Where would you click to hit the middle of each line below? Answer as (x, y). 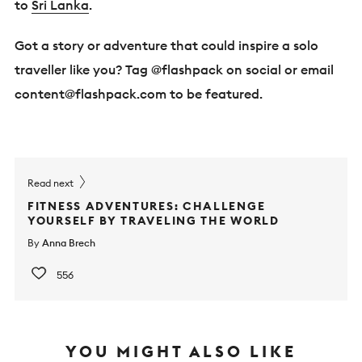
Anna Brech (69, 242)
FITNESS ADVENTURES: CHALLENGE (147, 206)
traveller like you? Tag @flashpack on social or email (174, 69)
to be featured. (215, 93)
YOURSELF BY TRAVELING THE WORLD (154, 220)
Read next (52, 183)
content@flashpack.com (90, 93)
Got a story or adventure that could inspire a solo (166, 45)
